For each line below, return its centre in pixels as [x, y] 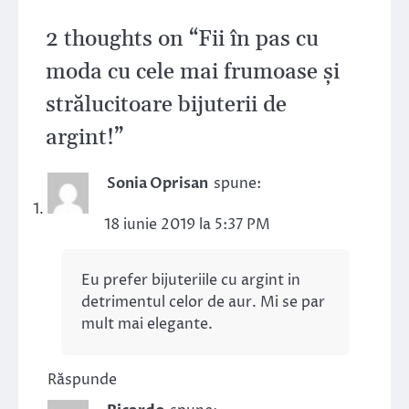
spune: [237, 184]
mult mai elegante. [147, 325]
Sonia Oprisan [157, 184]
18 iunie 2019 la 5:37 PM [187, 225]
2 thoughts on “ [122, 40]
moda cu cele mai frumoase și [193, 73]
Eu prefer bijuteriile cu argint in [191, 281]
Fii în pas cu [258, 40]
